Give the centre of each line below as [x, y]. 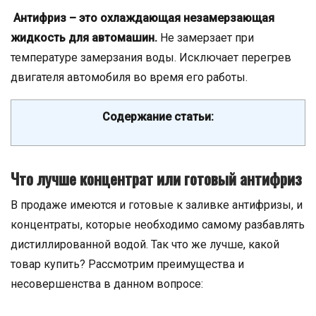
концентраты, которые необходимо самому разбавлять [158, 225]
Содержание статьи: [158, 117]
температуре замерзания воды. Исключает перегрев [151, 57]
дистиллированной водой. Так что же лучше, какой [145, 244]
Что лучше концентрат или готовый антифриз [156, 178]
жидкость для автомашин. [84, 38]
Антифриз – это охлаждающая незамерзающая [144, 18]
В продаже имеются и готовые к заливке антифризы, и [157, 205]
